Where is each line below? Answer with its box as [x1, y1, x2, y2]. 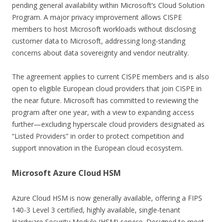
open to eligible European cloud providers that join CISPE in [12, 83, 202, 93]
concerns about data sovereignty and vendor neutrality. [12, 48, 189, 57]
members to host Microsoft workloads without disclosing [12, 24, 196, 34]
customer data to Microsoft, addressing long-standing [12, 36, 185, 46]
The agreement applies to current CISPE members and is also [12, 71, 209, 81]
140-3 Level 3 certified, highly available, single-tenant [12, 205, 180, 215]
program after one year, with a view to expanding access [12, 107, 194, 117]
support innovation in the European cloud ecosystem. [12, 143, 183, 153]
